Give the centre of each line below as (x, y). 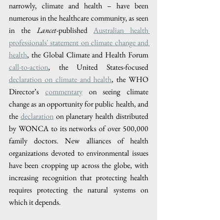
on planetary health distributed (101, 116)
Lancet (46, 30)
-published (75, 30)
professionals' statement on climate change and (79, 42)
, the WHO (130, 79)
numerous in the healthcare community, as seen (79, 18)
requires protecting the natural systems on (79, 190)
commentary (64, 91)
